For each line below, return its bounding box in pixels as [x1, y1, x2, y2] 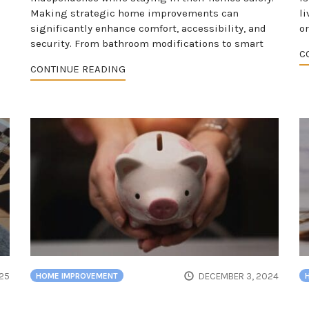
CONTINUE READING [30, 62, 126, 75]
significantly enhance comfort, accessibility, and [30, 21, 266, 34]
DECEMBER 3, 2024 [199, 270, 279, 281]
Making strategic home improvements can [30, 6, 239, 19]
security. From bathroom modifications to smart [30, 37, 263, 50]
